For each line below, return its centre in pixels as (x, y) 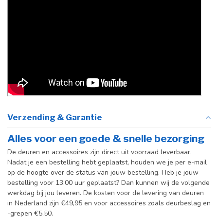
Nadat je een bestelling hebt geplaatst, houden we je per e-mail (107, 162)
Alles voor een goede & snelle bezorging (106, 138)
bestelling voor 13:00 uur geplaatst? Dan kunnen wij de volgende (109, 182)
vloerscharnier (36, 8)
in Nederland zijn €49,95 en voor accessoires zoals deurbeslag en (109, 203)
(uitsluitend (31, 18)
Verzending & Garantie (55, 117)
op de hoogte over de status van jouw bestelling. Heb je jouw (103, 172)
